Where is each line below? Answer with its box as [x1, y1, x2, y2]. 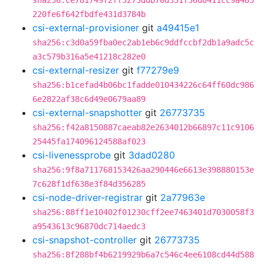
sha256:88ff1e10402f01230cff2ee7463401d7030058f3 [32, 207, 254, 217]
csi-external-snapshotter [32, 107, 142, 118]
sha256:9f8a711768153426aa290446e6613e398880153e [32, 165, 254, 174]
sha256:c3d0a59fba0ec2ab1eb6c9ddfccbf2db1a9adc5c [32, 38, 254, 47]
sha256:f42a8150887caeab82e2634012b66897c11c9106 [32, 123, 254, 132]
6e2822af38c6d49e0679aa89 [32, 94, 146, 104]
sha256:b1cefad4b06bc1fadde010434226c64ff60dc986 [32, 80, 254, 90]
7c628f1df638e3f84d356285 [32, 179, 146, 189]
